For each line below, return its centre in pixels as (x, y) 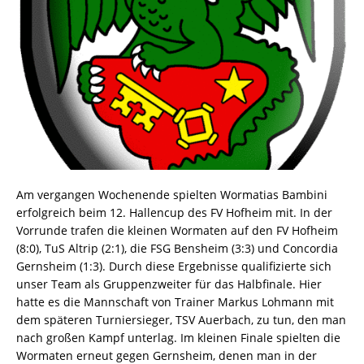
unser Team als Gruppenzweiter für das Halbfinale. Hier (169, 284)
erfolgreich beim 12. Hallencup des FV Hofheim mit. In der (174, 212)
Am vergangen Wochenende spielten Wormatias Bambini (172, 194)
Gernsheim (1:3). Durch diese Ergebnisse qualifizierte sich (174, 266)
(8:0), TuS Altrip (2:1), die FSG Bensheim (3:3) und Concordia (177, 248)
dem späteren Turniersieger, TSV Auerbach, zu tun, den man (181, 319)
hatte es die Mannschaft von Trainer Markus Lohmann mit (175, 301)
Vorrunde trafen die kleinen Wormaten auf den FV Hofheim (177, 230)
